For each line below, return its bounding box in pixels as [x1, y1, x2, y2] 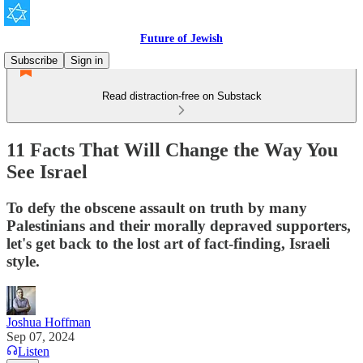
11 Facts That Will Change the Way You [6, 139, 338, 160]
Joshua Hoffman [6, 314, 91, 329]
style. [6, 252, 40, 270]
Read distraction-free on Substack [101, 90, 262, 102]
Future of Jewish [140, 32, 223, 45]
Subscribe [11, 54, 58, 66]
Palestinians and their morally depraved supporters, [6, 216, 351, 234]
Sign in [70, 54, 103, 66]
